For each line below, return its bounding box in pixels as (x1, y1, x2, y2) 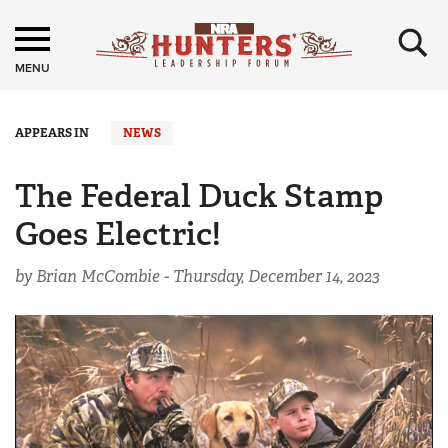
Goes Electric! (15, 213, 221, 255)
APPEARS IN (15, 125, 89, 141)
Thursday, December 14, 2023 (173, 266, 380, 287)
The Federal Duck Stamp (15, 175, 384, 217)
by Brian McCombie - (15, 266, 173, 287)
